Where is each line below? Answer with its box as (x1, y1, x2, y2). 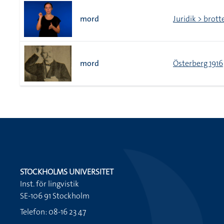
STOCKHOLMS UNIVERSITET (20, 166, 113, 177)
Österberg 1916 (173, 58, 223, 68)
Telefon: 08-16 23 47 (20, 206, 86, 217)
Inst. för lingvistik (20, 178, 79, 189)
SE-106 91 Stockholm (20, 190, 89, 201)
